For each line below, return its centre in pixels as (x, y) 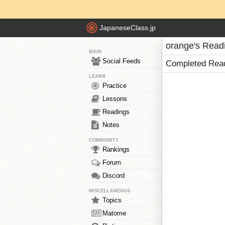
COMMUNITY (104, 140)
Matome (114, 213)
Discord (114, 176)
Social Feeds (122, 61)
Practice (115, 86)
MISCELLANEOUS (109, 191)
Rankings (116, 149)
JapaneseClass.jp (128, 28)
